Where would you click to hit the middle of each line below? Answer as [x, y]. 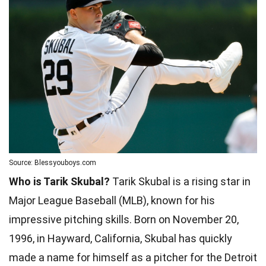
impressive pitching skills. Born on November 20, [124, 219]
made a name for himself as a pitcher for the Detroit [133, 257]
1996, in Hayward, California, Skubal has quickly [121, 238]
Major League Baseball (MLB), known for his [112, 200]
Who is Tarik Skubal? [59, 181]
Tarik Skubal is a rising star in [180, 181]
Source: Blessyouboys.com [53, 162]
